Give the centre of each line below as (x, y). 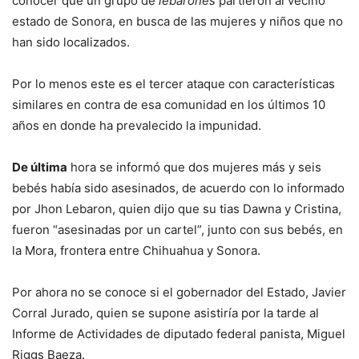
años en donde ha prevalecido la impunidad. (137, 125)
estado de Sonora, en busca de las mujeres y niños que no (177, 21)
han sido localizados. (71, 42)
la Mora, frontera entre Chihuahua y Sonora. (136, 250)
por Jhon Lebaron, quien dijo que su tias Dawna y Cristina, (177, 208)
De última (40, 167)
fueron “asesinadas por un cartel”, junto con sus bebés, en (177, 229)
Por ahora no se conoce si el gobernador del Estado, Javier (179, 292)
